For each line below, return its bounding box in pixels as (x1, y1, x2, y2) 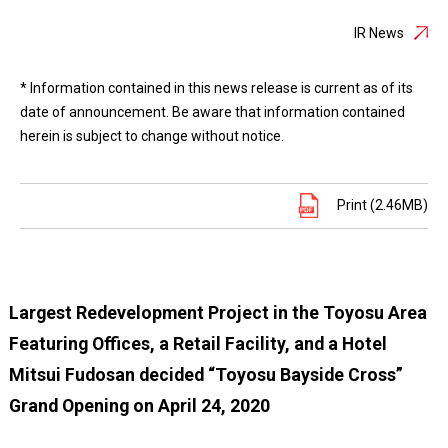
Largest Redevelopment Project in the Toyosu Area (8, 302, 427, 323)
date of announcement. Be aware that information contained (20, 104, 405, 120)
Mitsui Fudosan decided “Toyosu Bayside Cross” (8, 364, 403, 385)
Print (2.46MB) (337, 197, 428, 213)
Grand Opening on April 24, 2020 (8, 395, 270, 416)
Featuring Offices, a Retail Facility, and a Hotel (8, 333, 387, 354)
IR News (354, 25, 404, 41)
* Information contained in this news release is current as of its (20, 80, 413, 96)
